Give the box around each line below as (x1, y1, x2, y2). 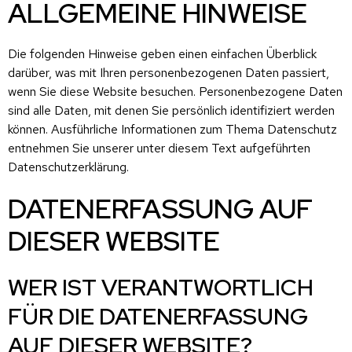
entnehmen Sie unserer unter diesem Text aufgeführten (8, 139, 310, 156)
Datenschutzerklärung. (8, 158, 129, 175)
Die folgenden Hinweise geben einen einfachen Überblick (8, 45, 317, 62)
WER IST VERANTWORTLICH (8, 271, 313, 302)
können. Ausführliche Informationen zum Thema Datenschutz (8, 120, 337, 137)
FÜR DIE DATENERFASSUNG (8, 300, 308, 332)
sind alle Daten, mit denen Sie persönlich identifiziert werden (8, 101, 335, 119)
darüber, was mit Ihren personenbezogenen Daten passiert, (8, 64, 329, 81)
